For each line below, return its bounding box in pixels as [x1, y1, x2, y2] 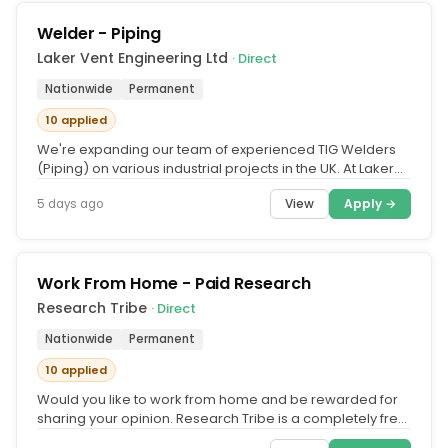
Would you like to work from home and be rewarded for [37, 390, 398, 409]
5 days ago [37, 195, 103, 212]
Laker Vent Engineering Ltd [37, 48, 232, 68]
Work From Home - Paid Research [37, 272, 311, 295]
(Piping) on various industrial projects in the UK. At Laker [37, 159, 394, 178]
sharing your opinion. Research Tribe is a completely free [37, 409, 407, 428]
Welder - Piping [37, 22, 161, 45]
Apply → [344, 195, 396, 212]
